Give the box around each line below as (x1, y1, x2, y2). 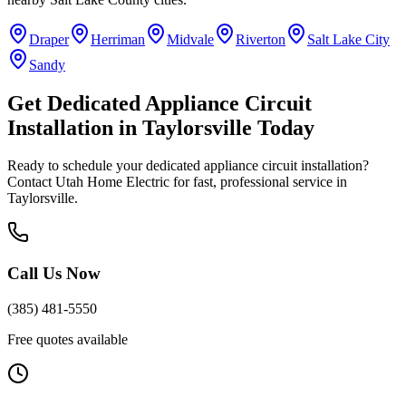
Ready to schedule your (7, 158, 146, 174)
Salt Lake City (307, 31, 390, 47)
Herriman (91, 31, 145, 47)
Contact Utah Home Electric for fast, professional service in (7, 174, 347, 190)
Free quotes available (7, 331, 128, 347)
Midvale (167, 31, 214, 47)
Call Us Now (7, 264, 101, 284)
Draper (29, 31, 69, 47)
